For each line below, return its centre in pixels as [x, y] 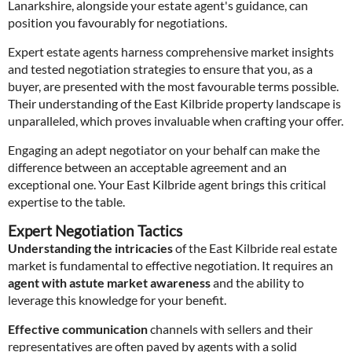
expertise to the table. [66, 202]
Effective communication [78, 329]
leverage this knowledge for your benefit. [117, 300]
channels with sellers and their [230, 329]
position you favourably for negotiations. [117, 22]
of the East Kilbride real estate [255, 248]
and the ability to [257, 282]
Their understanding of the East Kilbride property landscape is [174, 103]
